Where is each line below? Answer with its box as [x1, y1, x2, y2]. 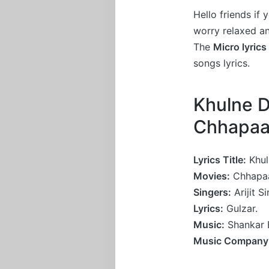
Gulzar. [223, 202, 258, 214]
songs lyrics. [193, 56, 250, 69]
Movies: [193, 169, 230, 182]
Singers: [193, 186, 231, 198]
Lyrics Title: [193, 153, 246, 166]
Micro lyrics [213, 40, 267, 53]
